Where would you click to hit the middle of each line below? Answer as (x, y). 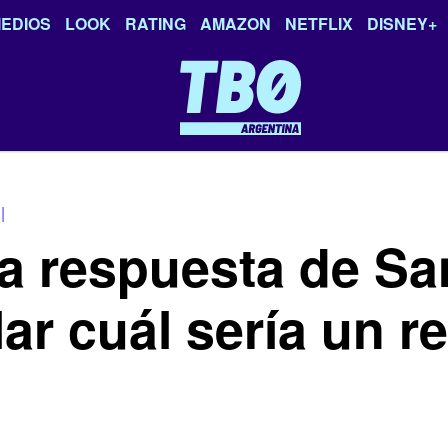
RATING (155, 23)
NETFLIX (319, 23)
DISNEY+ (402, 23)
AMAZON (235, 23)
